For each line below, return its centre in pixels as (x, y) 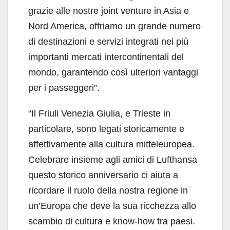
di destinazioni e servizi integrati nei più (108, 41)
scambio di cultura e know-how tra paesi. (112, 221)
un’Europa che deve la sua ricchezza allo (112, 206)
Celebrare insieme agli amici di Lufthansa (113, 159)
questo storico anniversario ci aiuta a (103, 175)
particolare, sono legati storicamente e (106, 129)
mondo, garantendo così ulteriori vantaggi (113, 72)
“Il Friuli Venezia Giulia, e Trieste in (99, 113)
